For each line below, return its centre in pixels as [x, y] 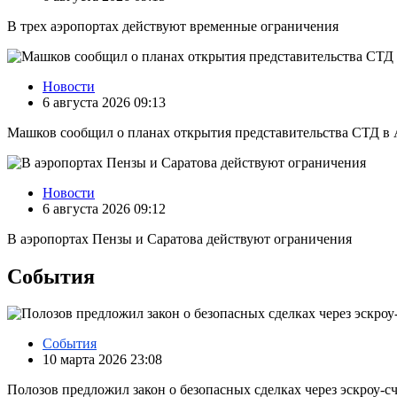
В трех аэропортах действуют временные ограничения [173, 26]
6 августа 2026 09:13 [104, 102]
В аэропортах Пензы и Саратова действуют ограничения [179, 238]
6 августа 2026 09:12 [104, 208]
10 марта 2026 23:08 [102, 360]
